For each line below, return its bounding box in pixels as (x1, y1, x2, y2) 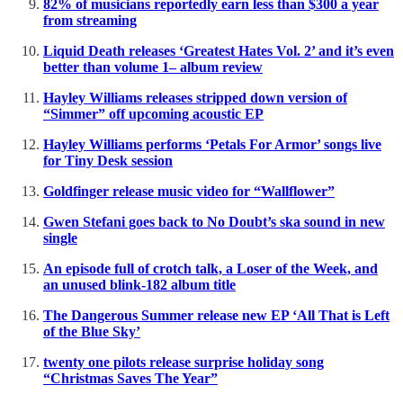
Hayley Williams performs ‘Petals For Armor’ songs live (43, 136, 381, 152)
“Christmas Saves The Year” (43, 370, 218, 386)
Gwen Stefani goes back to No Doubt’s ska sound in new (43, 213, 385, 229)
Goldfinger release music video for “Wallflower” (43, 183, 335, 199)
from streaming (43, 12, 137, 28)
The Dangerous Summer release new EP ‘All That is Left (43, 307, 390, 323)
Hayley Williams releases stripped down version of (43, 89, 347, 105)
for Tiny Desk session (43, 152, 173, 168)
